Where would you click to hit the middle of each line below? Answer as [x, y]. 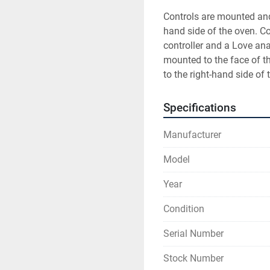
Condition [184, 209]
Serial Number [193, 234]
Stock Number [193, 258]
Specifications [200, 108]
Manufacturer [192, 135]
